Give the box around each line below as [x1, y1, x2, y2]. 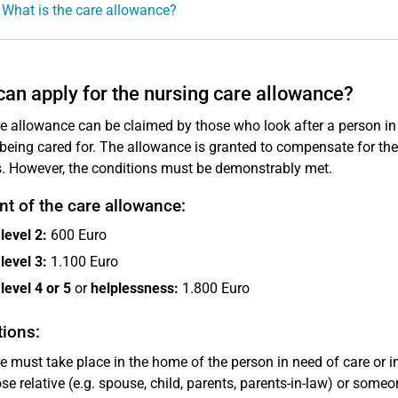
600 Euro [46, 227, 107, 243]
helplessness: [90, 280, 179, 297]
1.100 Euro [46, 253, 118, 270]
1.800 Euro [178, 280, 250, 297]
